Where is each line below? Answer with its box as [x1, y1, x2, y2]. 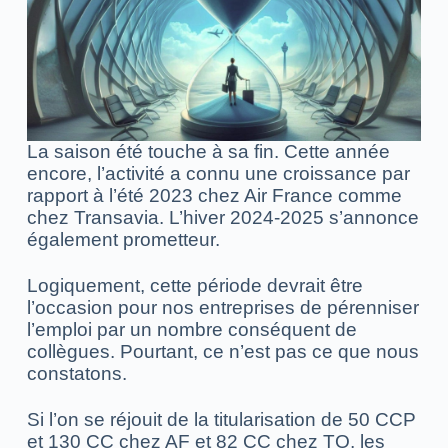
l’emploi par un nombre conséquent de [26, 318, 357, 340]
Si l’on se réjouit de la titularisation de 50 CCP [26, 408, 416, 430]
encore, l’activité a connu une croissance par [26, 162, 410, 184]
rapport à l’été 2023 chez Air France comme [26, 184, 402, 206]
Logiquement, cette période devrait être [26, 274, 363, 296]
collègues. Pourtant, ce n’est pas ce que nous [26, 340, 419, 362]
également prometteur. [26, 228, 220, 250]
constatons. [26, 362, 132, 384]
